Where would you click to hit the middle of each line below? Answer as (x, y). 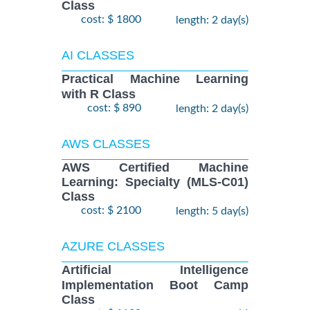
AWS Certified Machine (155, 167)
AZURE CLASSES (113, 247)
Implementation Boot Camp (155, 285)
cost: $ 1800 (111, 20)
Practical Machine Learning (155, 79)
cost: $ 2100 (111, 211)
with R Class (99, 94)
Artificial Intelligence (155, 270)
